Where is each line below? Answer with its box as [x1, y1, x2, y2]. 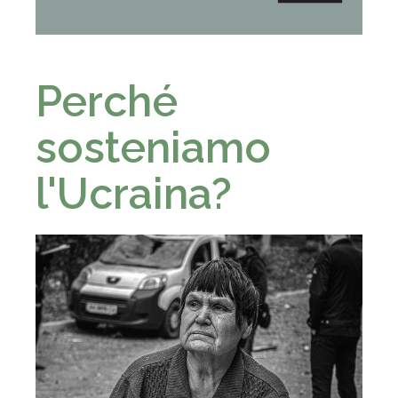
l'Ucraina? [36, 168, 232, 219]
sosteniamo [36, 122, 271, 172]
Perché [36, 76, 178, 126]
